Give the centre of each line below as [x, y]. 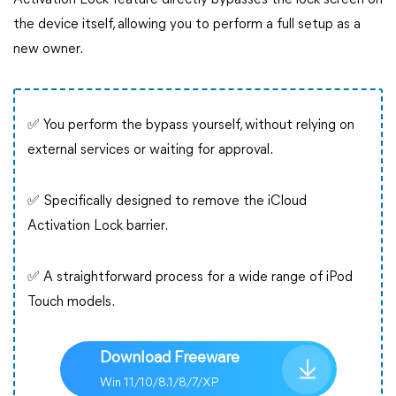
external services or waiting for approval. [150, 150]
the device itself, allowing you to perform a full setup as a [187, 25]
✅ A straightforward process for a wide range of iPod [190, 278]
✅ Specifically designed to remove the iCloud [167, 202]
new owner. [48, 49]
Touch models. [71, 302]
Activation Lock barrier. [98, 226]
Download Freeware [169, 358]
